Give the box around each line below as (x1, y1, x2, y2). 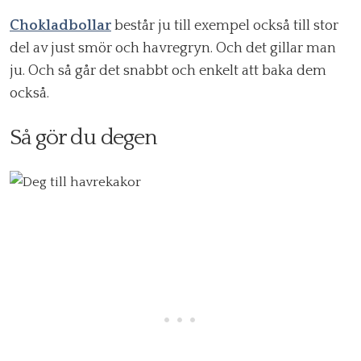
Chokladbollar (10, 18, 111, 35)
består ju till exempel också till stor (111, 18, 338, 35)
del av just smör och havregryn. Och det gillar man (10, 40, 336, 57)
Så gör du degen (10, 125, 157, 151)
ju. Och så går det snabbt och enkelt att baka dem (10, 63, 326, 80)
